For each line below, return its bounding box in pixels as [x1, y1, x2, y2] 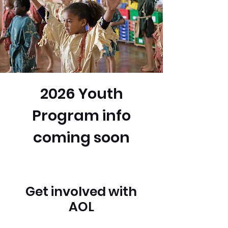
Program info [32, 105, 131, 126]
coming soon [33, 127, 130, 148]
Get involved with [25, 183, 137, 201]
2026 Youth [40, 83, 123, 104]
